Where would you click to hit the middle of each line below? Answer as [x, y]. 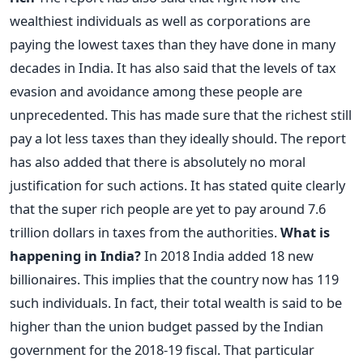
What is [305, 232]
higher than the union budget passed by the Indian [167, 326]
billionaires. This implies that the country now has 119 [174, 279]
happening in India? [75, 255]
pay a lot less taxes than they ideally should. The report [178, 138]
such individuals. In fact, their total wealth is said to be [176, 302]
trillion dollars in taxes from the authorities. [145, 232]
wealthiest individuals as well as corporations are [160, 20]
